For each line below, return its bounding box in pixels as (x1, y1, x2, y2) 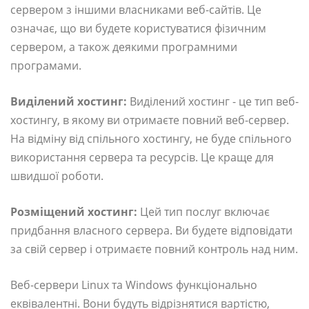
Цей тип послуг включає (137, 203, 270, 219)
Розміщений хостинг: (10, 203, 137, 219)
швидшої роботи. (10, 168, 103, 183)
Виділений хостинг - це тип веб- (127, 93, 299, 109)
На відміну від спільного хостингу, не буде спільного (10, 130, 292, 146)
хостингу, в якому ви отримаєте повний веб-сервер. (10, 112, 289, 128)
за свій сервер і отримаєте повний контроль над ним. (10, 241, 298, 257)
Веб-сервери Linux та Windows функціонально (10, 277, 257, 292)
